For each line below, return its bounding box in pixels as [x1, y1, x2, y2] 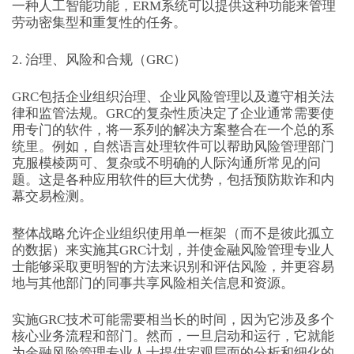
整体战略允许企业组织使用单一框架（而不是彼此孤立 [11, 225, 334, 241]
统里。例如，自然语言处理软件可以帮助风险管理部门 [11, 138, 334, 154]
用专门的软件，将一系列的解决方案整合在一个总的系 [11, 122, 334, 137]
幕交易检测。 [11, 188, 92, 204]
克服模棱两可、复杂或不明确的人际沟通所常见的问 [11, 155, 321, 171]
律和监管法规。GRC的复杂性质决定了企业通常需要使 [11, 105, 334, 121]
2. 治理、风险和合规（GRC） [11, 52, 186, 68]
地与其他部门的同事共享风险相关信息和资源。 [11, 275, 294, 291]
